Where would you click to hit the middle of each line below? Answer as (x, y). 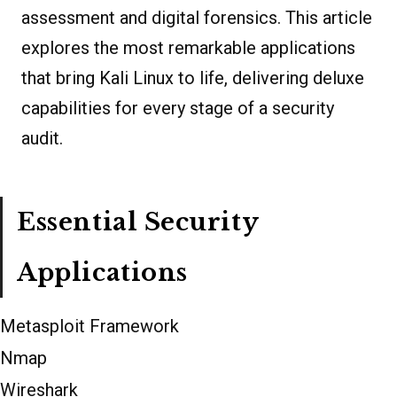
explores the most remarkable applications (188, 47)
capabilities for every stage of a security (178, 108)
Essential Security (138, 222)
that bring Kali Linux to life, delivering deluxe (193, 78)
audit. (42, 138)
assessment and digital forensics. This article (197, 17)
